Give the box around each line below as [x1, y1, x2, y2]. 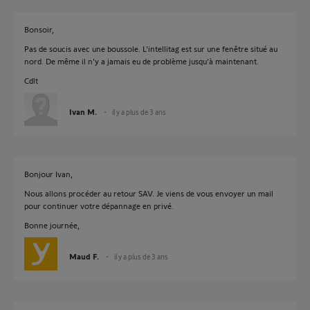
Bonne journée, [24, 220, 80, 230]
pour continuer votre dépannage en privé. [24, 201, 174, 210]
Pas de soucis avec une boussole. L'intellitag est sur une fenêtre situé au [24, 44, 277, 53]
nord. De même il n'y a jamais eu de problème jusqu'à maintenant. [24, 56, 259, 66]
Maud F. [69, 251, 99, 261]
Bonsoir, [24, 24, 54, 34]
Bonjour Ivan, [24, 169, 73, 179]
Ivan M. [69, 107, 97, 116]
